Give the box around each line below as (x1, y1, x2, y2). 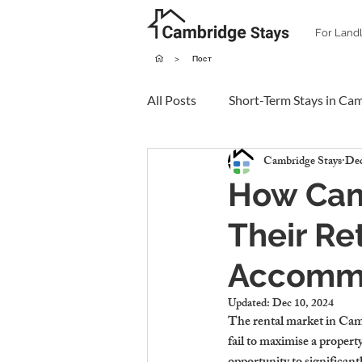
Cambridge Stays (263, 151, 342, 172)
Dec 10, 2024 (272, 294, 334, 314)
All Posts (147, 91, 196, 107)
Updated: (228, 294, 272, 314)
